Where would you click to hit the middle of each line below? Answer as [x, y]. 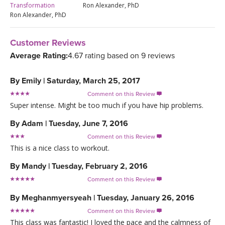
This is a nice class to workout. [60, 148]
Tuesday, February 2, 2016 [100, 166]
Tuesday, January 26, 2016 [146, 198]
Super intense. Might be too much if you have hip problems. [107, 105]
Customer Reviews [48, 42]
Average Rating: [39, 56]
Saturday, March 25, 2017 [93, 81]
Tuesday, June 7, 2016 [88, 124]
